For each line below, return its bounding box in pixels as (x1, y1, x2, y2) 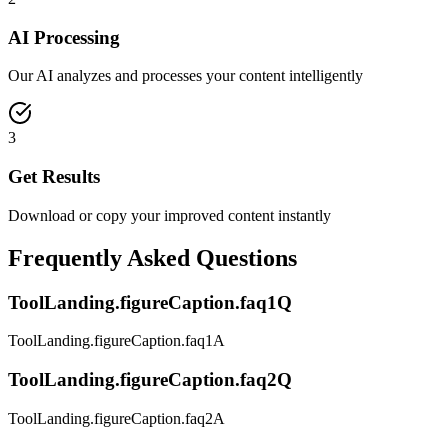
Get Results (8, 166, 100, 188)
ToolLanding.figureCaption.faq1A (8, 332, 225, 350)
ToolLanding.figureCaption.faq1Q (8, 291, 292, 313)
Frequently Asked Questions (8, 244, 297, 271)
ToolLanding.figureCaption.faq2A (8, 409, 225, 427)
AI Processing (8, 26, 120, 48)
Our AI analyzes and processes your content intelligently (8, 67, 363, 85)
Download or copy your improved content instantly (8, 206, 331, 224)
